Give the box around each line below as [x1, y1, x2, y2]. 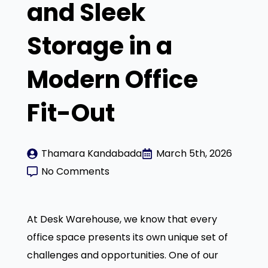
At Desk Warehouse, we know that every [26, 212, 217, 226]
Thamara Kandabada [41, 146, 142, 160]
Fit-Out [26, 96, 115, 130]
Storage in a [26, 29, 172, 63]
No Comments [41, 164, 109, 178]
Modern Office [26, 62, 198, 96]
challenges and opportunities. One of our [26, 248, 218, 262]
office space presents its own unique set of [26, 230, 228, 244]
